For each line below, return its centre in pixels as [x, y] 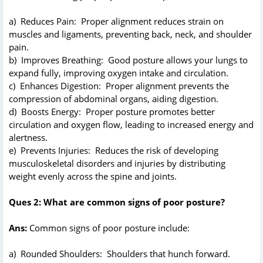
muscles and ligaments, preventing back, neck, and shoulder [130, 34]
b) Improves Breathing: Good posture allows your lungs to [128, 60]
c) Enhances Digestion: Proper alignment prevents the [119, 85]
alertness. [28, 137]
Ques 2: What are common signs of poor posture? [117, 202]
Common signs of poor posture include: [109, 227]
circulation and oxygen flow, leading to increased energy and [131, 124]
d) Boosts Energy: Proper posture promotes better [112, 111]
